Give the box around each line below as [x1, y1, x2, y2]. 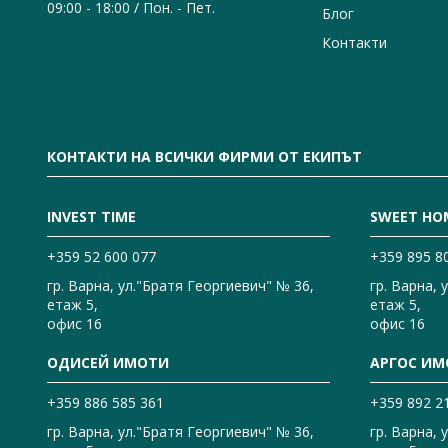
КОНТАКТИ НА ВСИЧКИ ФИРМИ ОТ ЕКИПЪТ [47, 146, 362, 166]
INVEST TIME [47, 206, 136, 226]
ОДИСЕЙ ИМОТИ [47, 352, 169, 372]
